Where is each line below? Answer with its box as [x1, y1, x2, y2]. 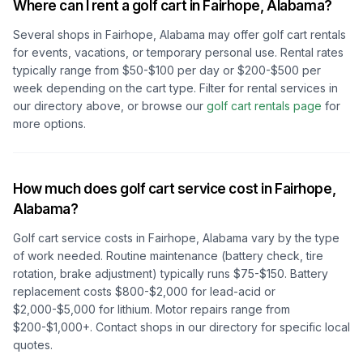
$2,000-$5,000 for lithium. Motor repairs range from [13, 302, 290, 316]
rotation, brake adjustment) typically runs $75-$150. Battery [13, 267, 328, 280]
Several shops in [13, 28, 105, 41]
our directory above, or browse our [13, 99, 203, 113]
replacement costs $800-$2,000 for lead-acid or [13, 284, 275, 298]
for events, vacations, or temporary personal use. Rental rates [13, 45, 344, 59]
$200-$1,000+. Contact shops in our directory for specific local [13, 320, 350, 334]
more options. [13, 117, 86, 130]
